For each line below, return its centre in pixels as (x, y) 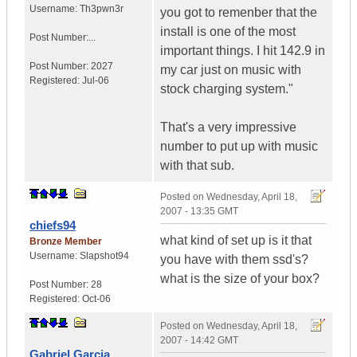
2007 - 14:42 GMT (199, 341)
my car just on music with (231, 70)
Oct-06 (96, 299)
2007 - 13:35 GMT (199, 212)
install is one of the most (228, 32)
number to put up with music (239, 147)
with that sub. (197, 166)
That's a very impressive (228, 127)
